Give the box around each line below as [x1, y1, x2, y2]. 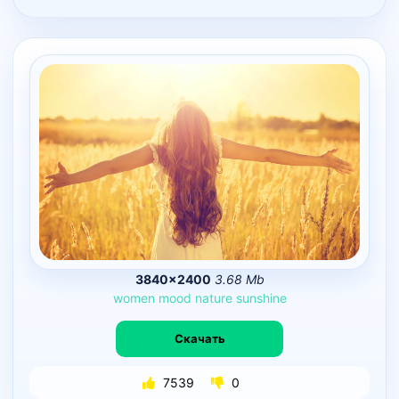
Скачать [174, 331, 225, 346]
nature [194, 289, 232, 305]
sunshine [235, 289, 287, 305]
